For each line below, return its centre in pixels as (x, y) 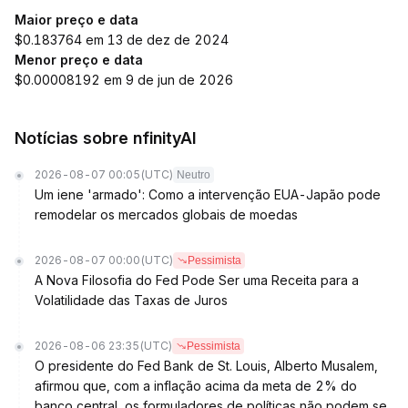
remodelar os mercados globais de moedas (166, 214)
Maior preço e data (76, 20)
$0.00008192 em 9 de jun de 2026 (124, 80)
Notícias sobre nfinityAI (106, 138)
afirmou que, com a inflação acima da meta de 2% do (196, 386)
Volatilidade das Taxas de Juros (131, 300)
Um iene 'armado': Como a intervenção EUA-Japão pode (208, 194)
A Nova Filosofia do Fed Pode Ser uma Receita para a (197, 280)
